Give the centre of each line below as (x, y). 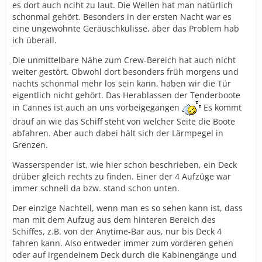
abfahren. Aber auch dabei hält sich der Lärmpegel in (118, 133)
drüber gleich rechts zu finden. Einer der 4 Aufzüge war (122, 176)
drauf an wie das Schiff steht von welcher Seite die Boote (124, 121)
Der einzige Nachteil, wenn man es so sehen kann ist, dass (127, 208)
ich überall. (35, 40)
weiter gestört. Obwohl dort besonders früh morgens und (125, 71)
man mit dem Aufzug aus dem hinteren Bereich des (114, 219)
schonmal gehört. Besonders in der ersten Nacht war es (122, 16)
